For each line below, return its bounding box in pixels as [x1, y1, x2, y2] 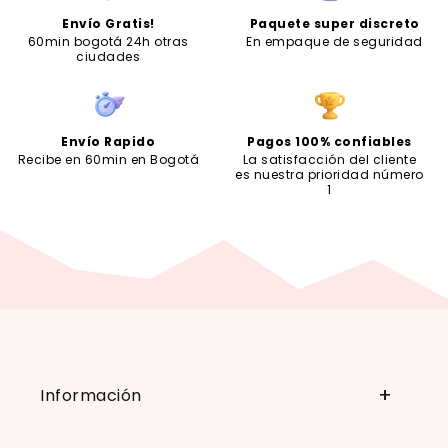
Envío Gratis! [62, 14, 155, 32]
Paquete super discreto [249, 14, 420, 32]
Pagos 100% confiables [247, 132, 412, 150]
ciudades [76, 47, 141, 65]
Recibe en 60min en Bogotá [17, 150, 200, 168]
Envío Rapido [61, 132, 156, 150]
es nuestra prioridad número [235, 165, 425, 183]
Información [40, 383, 142, 407]
